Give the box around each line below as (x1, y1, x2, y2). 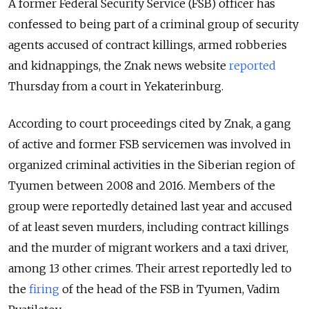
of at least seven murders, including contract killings (8, 219, 289, 234)
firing (29, 281, 62, 296)
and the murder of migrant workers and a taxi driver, (8, 240, 288, 255)
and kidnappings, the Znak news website (8, 58, 229, 72)
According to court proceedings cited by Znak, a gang (8, 116, 291, 130)
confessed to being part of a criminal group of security (8, 17, 299, 31)
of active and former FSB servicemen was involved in (8, 137, 291, 151)
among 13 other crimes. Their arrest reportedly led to (8, 261, 292, 275)
